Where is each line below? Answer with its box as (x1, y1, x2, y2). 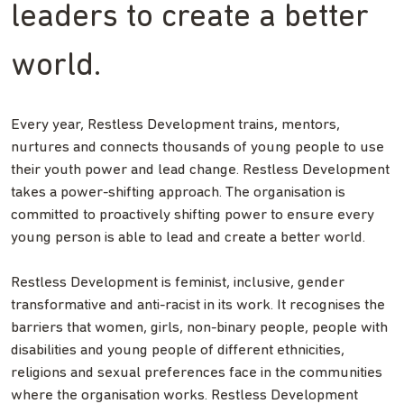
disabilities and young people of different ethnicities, (11, 343, 344, 359)
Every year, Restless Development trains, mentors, (11, 117, 340, 133)
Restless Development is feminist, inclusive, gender (11, 275, 344, 291)
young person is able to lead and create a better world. (11, 230, 365, 246)
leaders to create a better (11, 2, 369, 35)
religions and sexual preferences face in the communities (11, 365, 382, 381)
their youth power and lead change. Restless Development (11, 162, 390, 179)
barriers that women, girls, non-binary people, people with (11, 320, 388, 336)
